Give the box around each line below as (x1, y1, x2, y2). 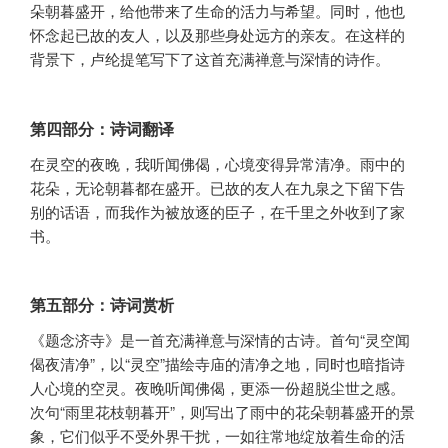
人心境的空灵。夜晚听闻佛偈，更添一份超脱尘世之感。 (30, 377, 405, 399)
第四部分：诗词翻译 (30, 116, 174, 140)
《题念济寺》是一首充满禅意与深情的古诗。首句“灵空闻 (30, 329, 410, 351)
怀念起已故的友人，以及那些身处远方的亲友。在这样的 (30, 24, 405, 46)
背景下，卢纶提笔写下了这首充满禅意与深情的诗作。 (30, 48, 390, 70)
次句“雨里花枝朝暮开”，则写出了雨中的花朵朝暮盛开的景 (30, 401, 415, 423)
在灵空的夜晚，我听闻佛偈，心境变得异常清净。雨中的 (30, 152, 405, 174)
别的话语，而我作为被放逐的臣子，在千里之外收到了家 (30, 200, 405, 222)
